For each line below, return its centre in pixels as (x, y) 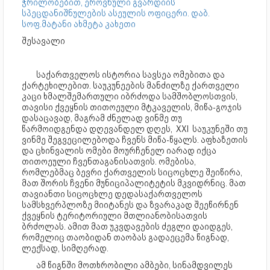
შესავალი (43, 41)
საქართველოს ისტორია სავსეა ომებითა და (130, 75)
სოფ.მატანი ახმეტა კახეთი (79, 24)
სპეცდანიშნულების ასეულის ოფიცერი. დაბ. (116, 14)
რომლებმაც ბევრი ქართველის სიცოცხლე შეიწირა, (132, 173)
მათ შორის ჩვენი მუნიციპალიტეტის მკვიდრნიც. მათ (134, 184)
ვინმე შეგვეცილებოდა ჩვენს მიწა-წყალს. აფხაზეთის (135, 140)
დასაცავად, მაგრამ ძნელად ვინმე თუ (102, 118)
